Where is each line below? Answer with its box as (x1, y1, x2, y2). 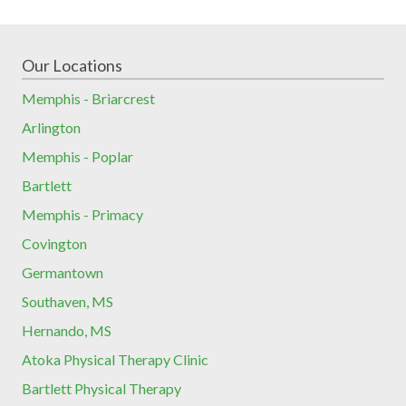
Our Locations (22, 55, 122, 76)
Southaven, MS (22, 293, 113, 311)
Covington (22, 235, 87, 253)
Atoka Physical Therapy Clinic (22, 351, 208, 369)
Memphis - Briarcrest (22, 90, 155, 108)
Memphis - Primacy (22, 206, 143, 224)
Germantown (22, 264, 103, 282)
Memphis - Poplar (22, 148, 133, 166)
